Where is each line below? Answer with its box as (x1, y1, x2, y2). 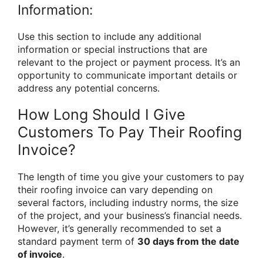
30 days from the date (137, 235, 240, 248)
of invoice (18, 248, 62, 261)
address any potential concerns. (18, 82, 160, 95)
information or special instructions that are (18, 43, 207, 56)
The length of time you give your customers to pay (18, 171, 244, 183)
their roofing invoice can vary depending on (18, 184, 213, 196)
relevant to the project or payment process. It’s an (18, 56, 240, 69)
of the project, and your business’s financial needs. (18, 210, 242, 222)
